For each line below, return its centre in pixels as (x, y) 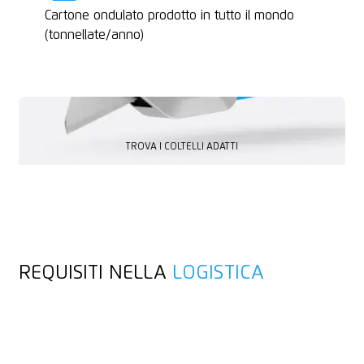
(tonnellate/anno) (94, 35)
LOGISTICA (218, 273)
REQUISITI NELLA (95, 273)
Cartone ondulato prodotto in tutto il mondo (169, 15)
